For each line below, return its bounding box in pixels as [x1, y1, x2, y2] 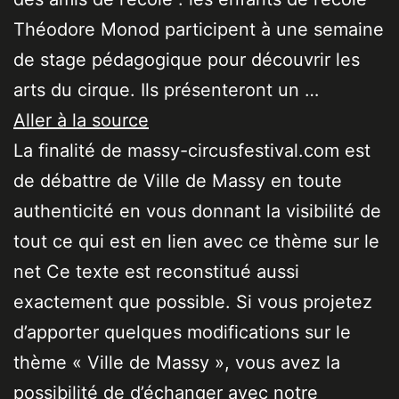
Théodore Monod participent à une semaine [13, 19, 384, 41]
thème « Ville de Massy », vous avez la [13, 352, 340, 374]
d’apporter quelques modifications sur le [13, 322, 351, 344]
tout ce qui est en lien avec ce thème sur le [13, 231, 379, 253]
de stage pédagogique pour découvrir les [13, 49, 360, 71]
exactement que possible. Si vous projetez [13, 291, 372, 313]
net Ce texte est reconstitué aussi [13, 261, 299, 283]
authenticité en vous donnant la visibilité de [13, 200, 381, 223]
